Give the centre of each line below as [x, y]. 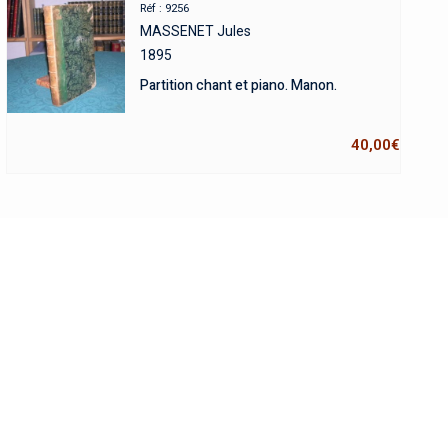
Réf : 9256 [164, 8]
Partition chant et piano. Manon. [238, 85]
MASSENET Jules [195, 31]
